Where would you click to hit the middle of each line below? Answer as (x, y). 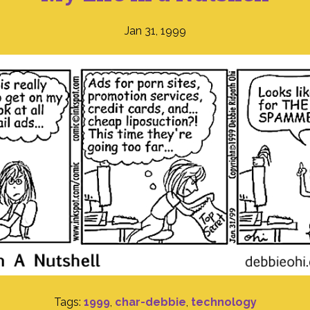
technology (224, 302)
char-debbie (150, 302)
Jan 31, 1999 (155, 31)
